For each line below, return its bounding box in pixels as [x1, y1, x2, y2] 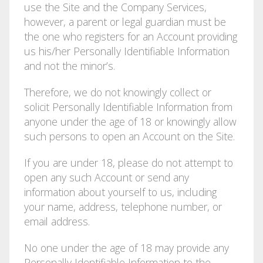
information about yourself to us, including [23, 184, 217, 199]
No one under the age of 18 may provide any [23, 240, 229, 255]
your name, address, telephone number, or [23, 199, 222, 214]
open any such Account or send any [23, 170, 189, 184]
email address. [23, 214, 90, 228]
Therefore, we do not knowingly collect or [23, 85, 211, 99]
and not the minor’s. [23, 58, 115, 73]
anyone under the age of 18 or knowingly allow [23, 114, 237, 129]
